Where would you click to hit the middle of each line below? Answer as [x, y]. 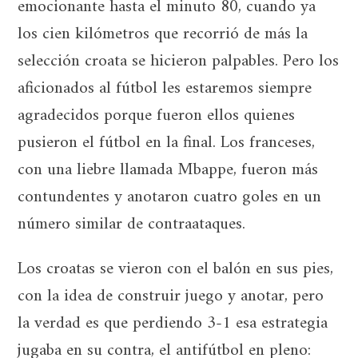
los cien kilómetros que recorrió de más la [163, 35]
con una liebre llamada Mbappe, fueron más [168, 171]
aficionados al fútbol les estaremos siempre [165, 89]
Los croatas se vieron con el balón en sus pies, [176, 269]
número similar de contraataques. [132, 225]
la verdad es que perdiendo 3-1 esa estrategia [173, 323]
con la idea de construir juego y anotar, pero [171, 296]
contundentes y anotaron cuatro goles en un [170, 198]
